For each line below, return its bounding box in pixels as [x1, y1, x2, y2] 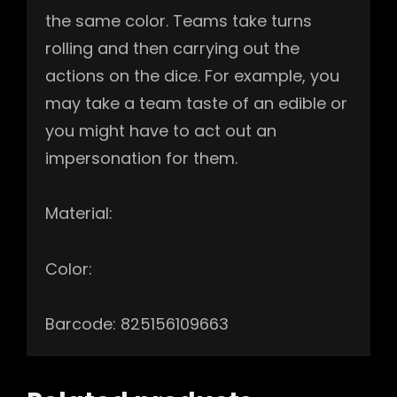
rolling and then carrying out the [45, 36, 300, 59]
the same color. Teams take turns [45, 9, 312, 32]
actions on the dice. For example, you [45, 64, 339, 87]
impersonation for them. [45, 146, 237, 169]
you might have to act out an [45, 119, 276, 142]
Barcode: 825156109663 [45, 313, 229, 336]
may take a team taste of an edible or [45, 91, 347, 114]
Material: [45, 202, 113, 225]
